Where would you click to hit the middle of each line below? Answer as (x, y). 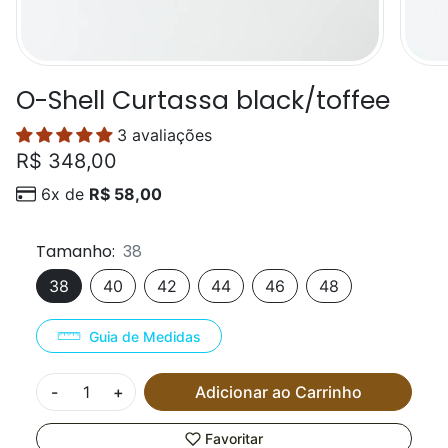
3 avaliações (164, 135)
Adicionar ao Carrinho (278, 392)
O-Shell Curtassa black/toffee (203, 100)
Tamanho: (75, 251)
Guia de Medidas (145, 336)
